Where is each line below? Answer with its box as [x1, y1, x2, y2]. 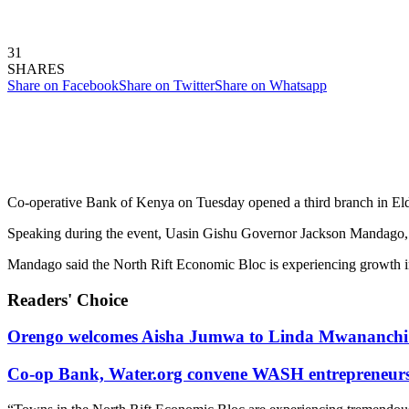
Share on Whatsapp [215, 77, 327, 93]
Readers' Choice [7, 289, 128, 309]
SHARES [7, 60, 65, 77]
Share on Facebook [7, 77, 119, 93]
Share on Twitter [119, 77, 215, 93]
